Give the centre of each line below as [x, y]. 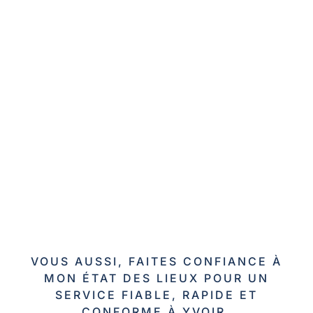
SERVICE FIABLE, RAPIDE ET [156, 295]
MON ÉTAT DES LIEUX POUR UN [156, 278]
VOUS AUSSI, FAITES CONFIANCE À [156, 262]
